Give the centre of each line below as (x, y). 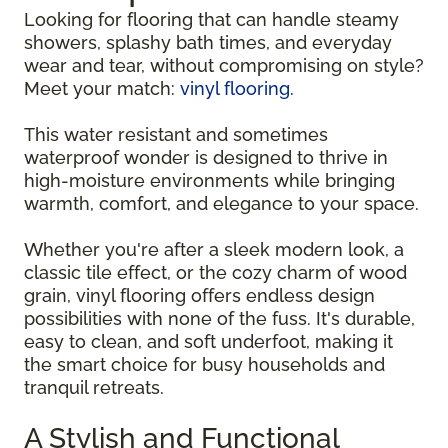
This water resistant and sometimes (176, 134)
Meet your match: (102, 88)
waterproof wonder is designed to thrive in (206, 157)
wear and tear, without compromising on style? (224, 65)
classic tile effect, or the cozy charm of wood (215, 272)
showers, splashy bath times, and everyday (208, 42)
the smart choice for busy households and (204, 364)
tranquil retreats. (94, 387)
